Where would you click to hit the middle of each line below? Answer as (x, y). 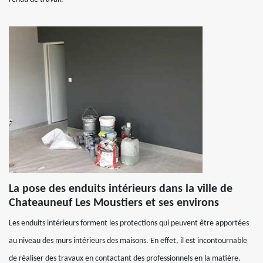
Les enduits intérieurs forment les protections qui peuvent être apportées (129, 223)
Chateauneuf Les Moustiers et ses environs (114, 203)
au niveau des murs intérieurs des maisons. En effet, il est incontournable (128, 241)
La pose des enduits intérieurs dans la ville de (121, 189)
